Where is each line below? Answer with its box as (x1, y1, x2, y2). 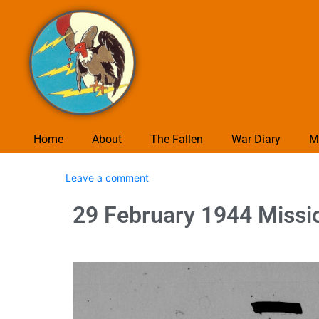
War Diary (231, 132, 281, 146)
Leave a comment (66, 171, 149, 184)
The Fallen (150, 132, 203, 146)
